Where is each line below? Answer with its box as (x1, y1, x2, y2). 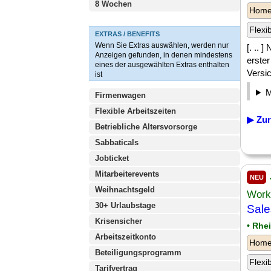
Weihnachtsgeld (95, 185, 155, 194)
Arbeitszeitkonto (95, 232, 156, 241)
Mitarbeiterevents (95, 169, 159, 178)
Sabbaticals (95, 138, 139, 147)
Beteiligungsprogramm (95, 248, 181, 257)
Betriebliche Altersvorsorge (95, 122, 197, 131)
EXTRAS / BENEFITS (95, 30, 160, 38)
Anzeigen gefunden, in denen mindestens (95, 51, 232, 59)
